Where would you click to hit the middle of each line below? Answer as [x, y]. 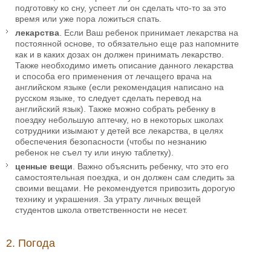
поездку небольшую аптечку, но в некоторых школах [119, 120]
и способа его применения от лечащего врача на [113, 77]
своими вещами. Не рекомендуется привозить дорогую [125, 188]
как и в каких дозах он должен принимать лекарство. [119, 55]
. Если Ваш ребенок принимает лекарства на [149, 33]
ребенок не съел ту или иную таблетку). [94, 153]
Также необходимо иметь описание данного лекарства [124, 66]
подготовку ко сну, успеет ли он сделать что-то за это [121, 8]
